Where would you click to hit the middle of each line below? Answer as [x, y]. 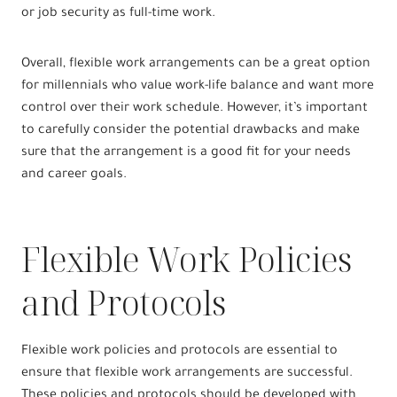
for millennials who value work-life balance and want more [198, 86]
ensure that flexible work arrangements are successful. [187, 374]
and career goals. [74, 175]
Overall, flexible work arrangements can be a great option [196, 64]
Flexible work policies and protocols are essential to [179, 351]
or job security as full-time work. [118, 14]
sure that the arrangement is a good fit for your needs [186, 153]
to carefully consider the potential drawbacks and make [191, 131]
